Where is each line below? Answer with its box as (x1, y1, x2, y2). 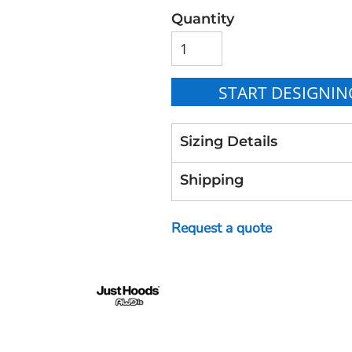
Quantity (170, 9, 234, 27)
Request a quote (170, 218, 272, 237)
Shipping (179, 170, 244, 188)
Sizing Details (179, 132, 277, 149)
